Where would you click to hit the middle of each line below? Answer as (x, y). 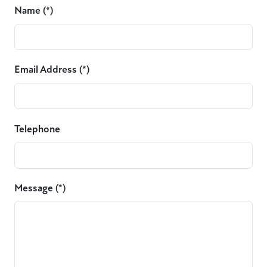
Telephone (37, 129)
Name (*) (34, 11)
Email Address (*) (52, 70)
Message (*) (40, 188)
